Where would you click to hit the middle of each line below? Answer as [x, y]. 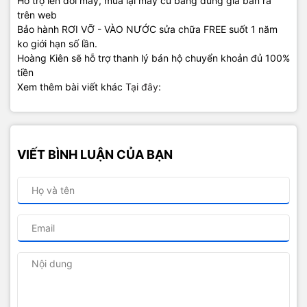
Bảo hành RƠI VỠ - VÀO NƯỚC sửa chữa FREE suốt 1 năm [147, 29]
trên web [37, 15]
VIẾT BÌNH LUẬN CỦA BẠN [95, 155]
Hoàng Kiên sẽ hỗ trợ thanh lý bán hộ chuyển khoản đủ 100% [153, 58]
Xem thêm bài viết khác [71, 87]
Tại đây [142, 87]
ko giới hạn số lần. [57, 44]
